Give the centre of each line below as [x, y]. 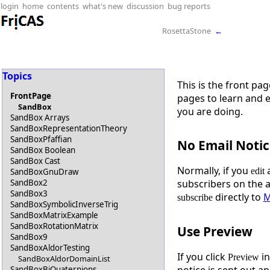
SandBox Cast [36, 161]
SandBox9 [29, 237]
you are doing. [210, 111]
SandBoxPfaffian [41, 140]
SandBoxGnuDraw [45, 172]
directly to [238, 197]
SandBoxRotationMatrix [55, 226]
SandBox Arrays [40, 118]
